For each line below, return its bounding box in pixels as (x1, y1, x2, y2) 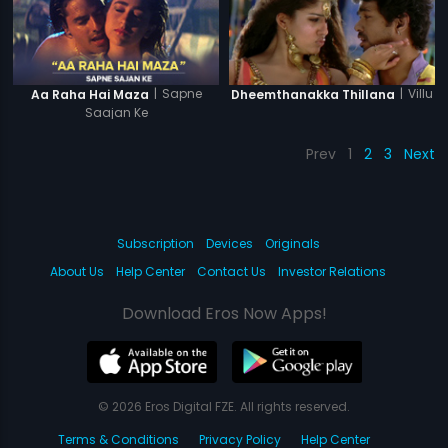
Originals (264, 235, 320, 253)
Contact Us (197, 263, 266, 281)
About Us (50, 263, 104, 281)
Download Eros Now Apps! (121, 302, 327, 326)
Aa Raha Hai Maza (30, 86, 149, 104)
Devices (205, 235, 253, 253)
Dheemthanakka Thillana (230, 86, 395, 104)
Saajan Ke (84, 104, 148, 122)
